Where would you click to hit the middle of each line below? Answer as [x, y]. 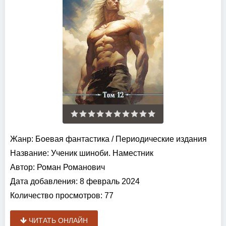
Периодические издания [161, 139]
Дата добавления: [44, 182]
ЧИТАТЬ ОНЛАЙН [57, 221]
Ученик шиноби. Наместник [101, 153]
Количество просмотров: [56, 196]
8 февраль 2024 [109, 182]
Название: [30, 153]
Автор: [22, 167]
